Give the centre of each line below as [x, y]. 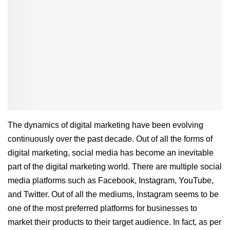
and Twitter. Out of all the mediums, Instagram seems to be [113, 194]
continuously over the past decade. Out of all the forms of [110, 139]
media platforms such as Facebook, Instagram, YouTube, [111, 180]
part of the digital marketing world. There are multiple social [115, 166]
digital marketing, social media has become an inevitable [111, 152]
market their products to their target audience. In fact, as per [114, 222]
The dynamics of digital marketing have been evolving [106, 125]
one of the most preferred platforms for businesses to [102, 208]
